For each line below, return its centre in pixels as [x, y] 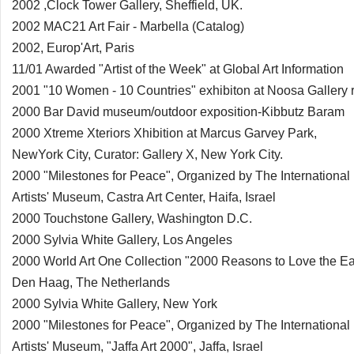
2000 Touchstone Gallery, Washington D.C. [132, 218]
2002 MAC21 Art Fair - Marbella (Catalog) [128, 26]
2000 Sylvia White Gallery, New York [115, 304]
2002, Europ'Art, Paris [73, 48]
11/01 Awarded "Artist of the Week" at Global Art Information [178, 69]
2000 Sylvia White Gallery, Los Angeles [122, 240]
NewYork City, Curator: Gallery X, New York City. [147, 154]
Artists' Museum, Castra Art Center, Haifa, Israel [144, 197]
